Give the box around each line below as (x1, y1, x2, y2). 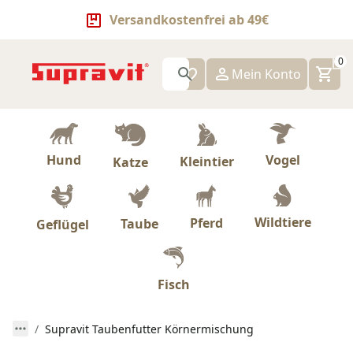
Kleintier (180, 152, 234, 170)
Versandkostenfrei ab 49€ (110, 10, 269, 28)
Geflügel (35, 215, 89, 233)
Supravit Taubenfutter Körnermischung (45, 321, 254, 336)
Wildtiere (254, 214, 311, 232)
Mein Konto (232, 65, 301, 83)
